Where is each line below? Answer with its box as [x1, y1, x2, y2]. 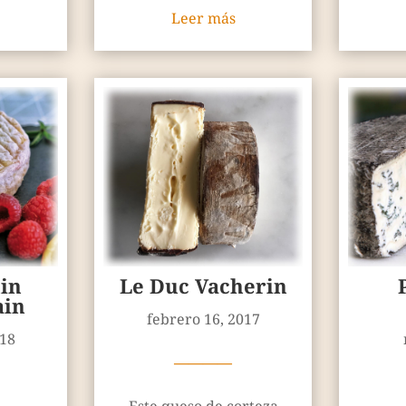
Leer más [170, 8, 236, 29]
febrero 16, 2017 [146, 309, 260, 330]
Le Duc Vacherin [119, 272, 287, 300]
